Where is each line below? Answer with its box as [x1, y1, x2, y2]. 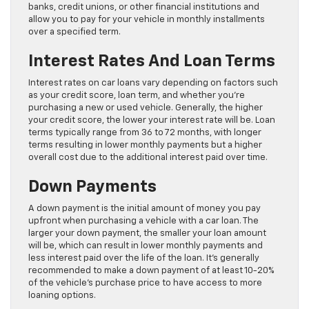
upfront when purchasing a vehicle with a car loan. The [28, 217, 259, 226]
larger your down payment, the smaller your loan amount [28, 229, 266, 238]
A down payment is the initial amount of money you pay [28, 204, 261, 213]
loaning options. [28, 291, 96, 300]
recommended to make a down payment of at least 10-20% [28, 266, 274, 275]
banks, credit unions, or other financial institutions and [28, 3, 259, 12]
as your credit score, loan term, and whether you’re [28, 91, 245, 100]
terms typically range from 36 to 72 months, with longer [28, 128, 261, 137]
